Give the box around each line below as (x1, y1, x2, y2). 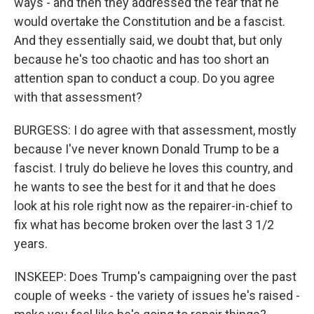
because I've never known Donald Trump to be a (14, 142, 279, 156)
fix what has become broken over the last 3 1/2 (14, 217, 274, 232)
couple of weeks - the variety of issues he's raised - (14, 288, 300, 303)
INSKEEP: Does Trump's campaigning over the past (14, 269, 296, 284)
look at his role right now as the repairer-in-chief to (14, 198, 292, 213)
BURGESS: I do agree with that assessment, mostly (14, 123, 296, 137)
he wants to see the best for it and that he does (14, 179, 276, 194)
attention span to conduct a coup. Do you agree (14, 71, 275, 86)
